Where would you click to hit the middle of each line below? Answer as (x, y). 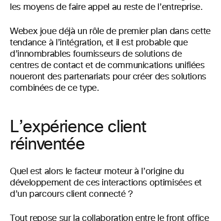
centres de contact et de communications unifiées (107, 65)
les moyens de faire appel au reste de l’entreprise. (106, 7)
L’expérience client (78, 127)
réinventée (50, 144)
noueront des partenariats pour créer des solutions (108, 77)
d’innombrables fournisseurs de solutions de (96, 54)
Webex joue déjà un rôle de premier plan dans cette (110, 31)
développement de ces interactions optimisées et (106, 183)
